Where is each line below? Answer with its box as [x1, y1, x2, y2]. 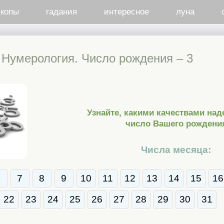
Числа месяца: [141, 144, 211, 155]
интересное [103, 7, 149, 16]
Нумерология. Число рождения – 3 [1, 51, 193, 65]
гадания [45, 7, 77, 16]
